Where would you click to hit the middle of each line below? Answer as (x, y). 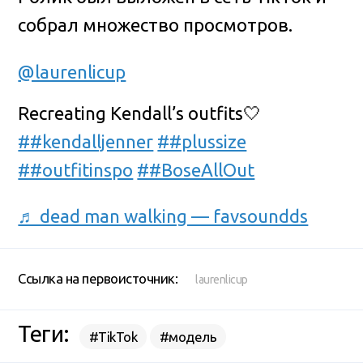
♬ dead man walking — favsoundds (163, 216)
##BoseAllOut (196, 169)
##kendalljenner (86, 141)
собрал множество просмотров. (156, 25)
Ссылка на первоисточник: (98, 278)
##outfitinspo (76, 169)
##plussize (202, 141)
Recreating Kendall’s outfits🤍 (140, 113)
